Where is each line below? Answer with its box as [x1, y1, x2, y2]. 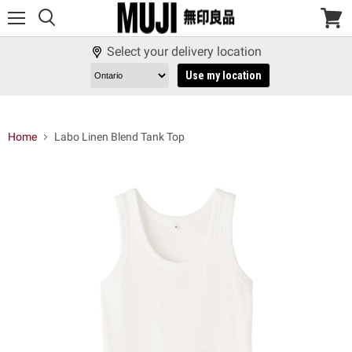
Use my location [185, 69, 262, 82]
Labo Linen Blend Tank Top [54, 130, 185, 144]
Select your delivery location [106, 44, 262, 59]
